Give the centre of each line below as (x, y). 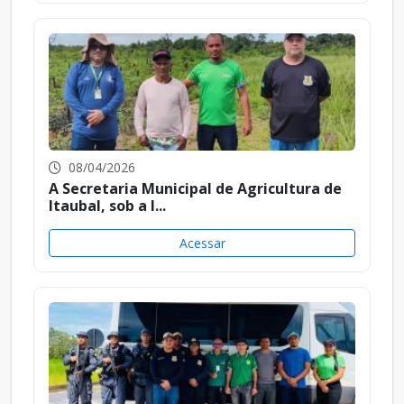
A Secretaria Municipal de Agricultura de (195, 188)
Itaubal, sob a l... (107, 205)
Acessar (202, 243)
